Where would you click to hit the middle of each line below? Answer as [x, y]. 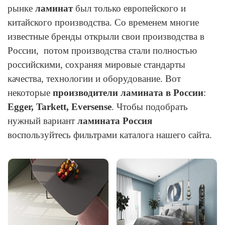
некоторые [30, 93]
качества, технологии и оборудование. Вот [94, 79]
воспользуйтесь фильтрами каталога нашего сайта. [110, 135]
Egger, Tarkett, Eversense [60, 107]
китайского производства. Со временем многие [103, 23]
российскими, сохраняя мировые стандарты [96, 65]
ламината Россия [115, 121]
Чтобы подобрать [152, 107]
